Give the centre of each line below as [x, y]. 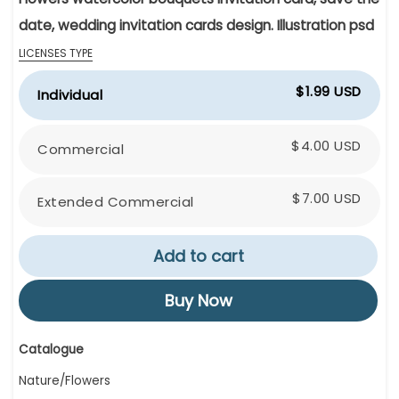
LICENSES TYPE [56, 53]
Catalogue [51, 350]
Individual [70, 95]
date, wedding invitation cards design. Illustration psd [196, 26]
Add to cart [198, 256]
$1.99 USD [329, 92]
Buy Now [198, 300]
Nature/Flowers [65, 381]
